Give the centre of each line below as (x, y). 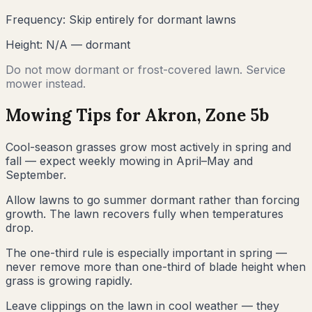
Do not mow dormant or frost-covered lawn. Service (146, 69)
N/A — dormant (88, 44)
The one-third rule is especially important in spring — (146, 252)
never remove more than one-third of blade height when (156, 266)
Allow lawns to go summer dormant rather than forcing (153, 200)
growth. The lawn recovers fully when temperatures (145, 213)
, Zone (224, 115)
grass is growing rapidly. (69, 280)
